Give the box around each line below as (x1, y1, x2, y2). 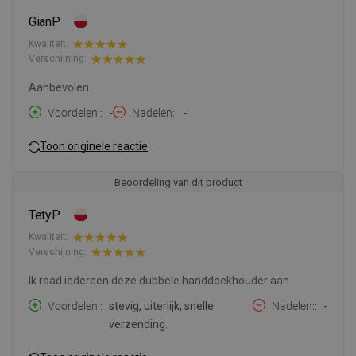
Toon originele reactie (40, 140, 148, 153)
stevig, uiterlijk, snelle (109, 299, 214, 312)
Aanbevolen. (29, 80, 91, 94)
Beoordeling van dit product (114, 176, 242, 188)
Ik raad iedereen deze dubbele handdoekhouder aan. (29, 273, 292, 287)
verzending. (109, 317, 168, 331)
